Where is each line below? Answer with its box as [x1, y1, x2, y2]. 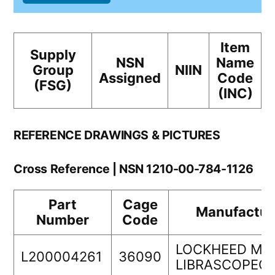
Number [36, 212, 89, 228]
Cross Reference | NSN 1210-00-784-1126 [14, 161, 254, 177]
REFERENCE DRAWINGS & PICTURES [14, 128, 220, 143]
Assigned [99, 70, 161, 87]
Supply [29, 47, 76, 63]
